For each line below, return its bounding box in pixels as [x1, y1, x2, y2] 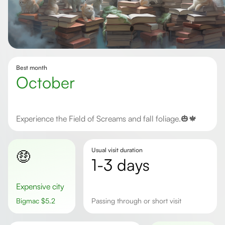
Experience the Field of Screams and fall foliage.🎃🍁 [21, 114, 197, 124]
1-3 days [96, 155, 150, 175]
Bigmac [21, 196, 41, 205]
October [29, 72, 75, 92]
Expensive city [21, 181, 64, 191]
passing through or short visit [95, 196, 181, 205]
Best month [16, 64, 47, 71]
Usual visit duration [91, 146, 143, 154]
